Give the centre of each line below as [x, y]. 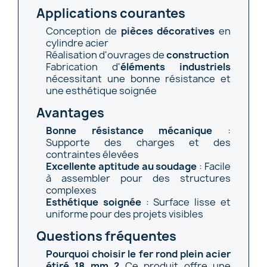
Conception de [83, 31]
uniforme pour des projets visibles [125, 214]
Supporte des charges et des [138, 142]
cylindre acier [77, 43]
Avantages [70, 113]
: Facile [214, 166]
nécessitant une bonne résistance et [138, 78]
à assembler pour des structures [138, 178]
